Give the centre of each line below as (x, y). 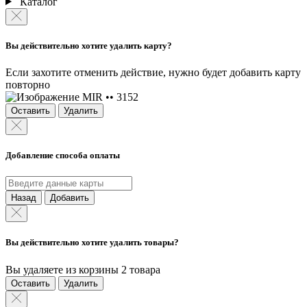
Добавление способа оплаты (63, 156)
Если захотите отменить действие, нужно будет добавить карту (153, 72)
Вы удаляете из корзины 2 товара (83, 269)
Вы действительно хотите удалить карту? (89, 45)
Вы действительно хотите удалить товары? (92, 243)
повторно (28, 84)
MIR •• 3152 (110, 97)
